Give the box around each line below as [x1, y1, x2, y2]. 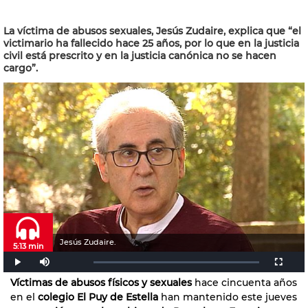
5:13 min [13, 241, 43, 251]
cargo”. [3, 62, 38, 74]
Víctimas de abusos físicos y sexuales [10, 276, 192, 289]
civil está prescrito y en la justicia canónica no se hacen [3, 49, 276, 62]
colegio [35, 290, 74, 303]
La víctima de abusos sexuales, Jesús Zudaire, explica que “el [3, 25, 301, 37]
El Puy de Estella [77, 290, 158, 303]
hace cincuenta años [192, 276, 297, 289]
